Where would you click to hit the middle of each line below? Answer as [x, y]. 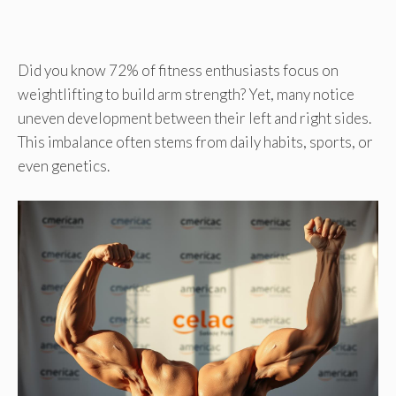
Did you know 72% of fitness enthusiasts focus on [178, 71]
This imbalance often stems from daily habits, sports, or [195, 142]
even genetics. [64, 166]
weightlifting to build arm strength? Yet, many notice [186, 95]
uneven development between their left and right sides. [194, 118]
